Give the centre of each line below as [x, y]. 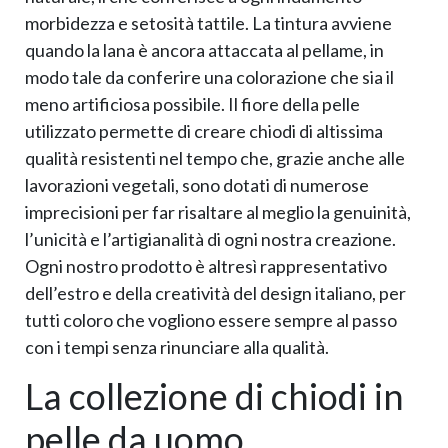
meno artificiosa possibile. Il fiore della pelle [192, 103]
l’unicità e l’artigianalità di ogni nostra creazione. [210, 238]
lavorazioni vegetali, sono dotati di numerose [197, 184]
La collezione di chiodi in [214, 396]
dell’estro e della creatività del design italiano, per [215, 292]
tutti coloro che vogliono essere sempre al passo [211, 319]
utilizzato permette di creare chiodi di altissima [204, 130]
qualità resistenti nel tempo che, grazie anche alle [215, 157]
